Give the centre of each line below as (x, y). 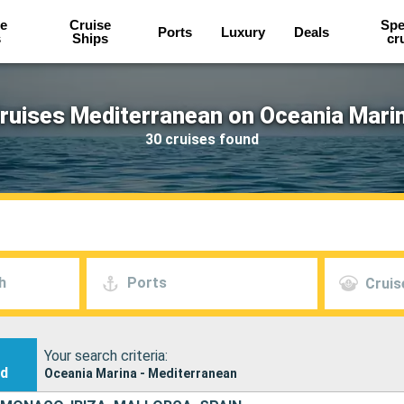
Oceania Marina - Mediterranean (140, 373)
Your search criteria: (106, 355)
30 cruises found (202, 139)
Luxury (243, 32)
